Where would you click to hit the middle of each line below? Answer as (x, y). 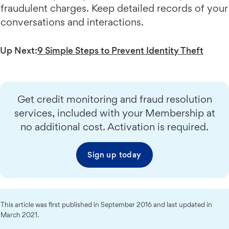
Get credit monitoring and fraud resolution (114, 99)
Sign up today (114, 155)
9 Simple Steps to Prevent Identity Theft (120, 51)
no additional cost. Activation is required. (114, 127)
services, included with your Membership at (114, 113)
